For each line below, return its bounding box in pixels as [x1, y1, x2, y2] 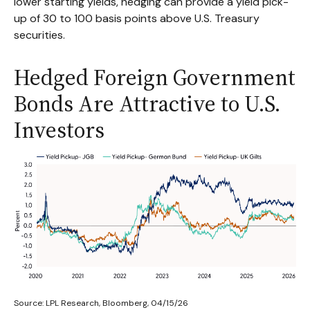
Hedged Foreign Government [14, 62, 295, 93]
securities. [14, 27, 68, 42]
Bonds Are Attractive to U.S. [14, 88, 280, 119]
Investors [14, 114, 109, 145]
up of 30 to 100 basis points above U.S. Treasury [14, 10, 259, 26]
